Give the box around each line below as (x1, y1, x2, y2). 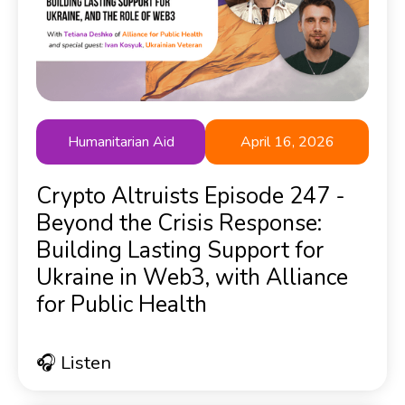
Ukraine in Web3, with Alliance (36, 261, 348, 293)
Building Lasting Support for (36, 234, 324, 266)
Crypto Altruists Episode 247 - (36, 180, 345, 212)
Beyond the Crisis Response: (36, 207, 322, 239)
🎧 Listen (36, 350, 111, 375)
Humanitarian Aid (67, 131, 174, 152)
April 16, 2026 (240, 131, 334, 152)
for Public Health (36, 288, 207, 320)
